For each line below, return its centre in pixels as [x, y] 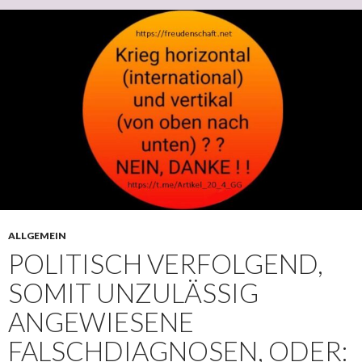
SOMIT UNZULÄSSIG [133, 293]
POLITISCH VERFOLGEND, [166, 263]
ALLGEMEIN [37, 236]
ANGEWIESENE [101, 322]
